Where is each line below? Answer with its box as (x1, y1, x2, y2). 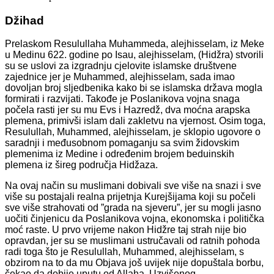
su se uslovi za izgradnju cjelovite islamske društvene (5, 61, 237, 72)
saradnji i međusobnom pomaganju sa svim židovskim (5, 138, 239, 149)
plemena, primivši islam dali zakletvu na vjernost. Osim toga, (5, 116, 265, 127)
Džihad (5, 13, 44, 27)
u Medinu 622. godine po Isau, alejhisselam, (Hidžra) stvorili (5, 50, 264, 61)
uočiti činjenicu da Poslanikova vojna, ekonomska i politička (5, 213, 264, 224)
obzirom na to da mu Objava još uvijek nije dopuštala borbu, (5, 257, 264, 268)
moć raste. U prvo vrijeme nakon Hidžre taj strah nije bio (5, 224, 246, 235)
